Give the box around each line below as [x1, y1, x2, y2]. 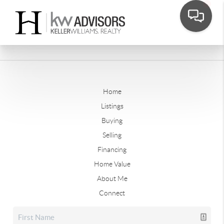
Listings [100, 102, 123, 110]
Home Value [93, 160, 130, 168]
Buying [101, 116, 122, 124]
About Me [96, 174, 127, 182]
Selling [102, 131, 121, 139]
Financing [97, 145, 126, 153]
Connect [99, 189, 125, 197]
